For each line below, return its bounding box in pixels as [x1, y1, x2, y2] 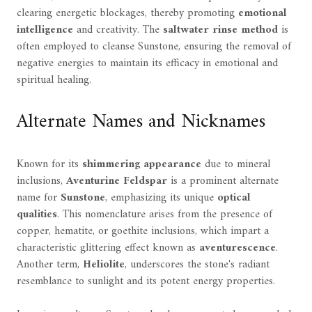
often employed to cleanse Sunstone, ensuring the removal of [17, 37, 291, 57]
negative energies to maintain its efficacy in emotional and [17, 54, 278, 74]
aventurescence [199, 238, 276, 258]
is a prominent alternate [167, 171, 279, 192]
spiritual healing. [17, 70, 91, 91]
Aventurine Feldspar [66, 171, 167, 192]
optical [217, 188, 251, 208]
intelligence [17, 20, 73, 40]
